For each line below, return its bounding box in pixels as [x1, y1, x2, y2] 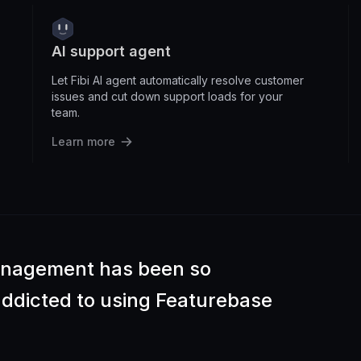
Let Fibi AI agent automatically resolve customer [52, 73, 304, 87]
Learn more [52, 134, 115, 148]
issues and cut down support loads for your [52, 89, 283, 103]
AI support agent [52, 42, 171, 60]
